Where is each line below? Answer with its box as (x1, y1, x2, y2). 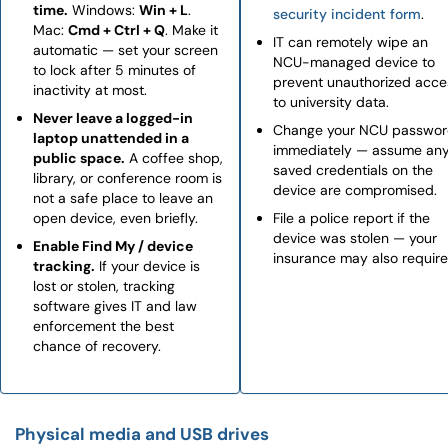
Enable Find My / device (33, 237, 193, 255)
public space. (33, 149, 125, 167)
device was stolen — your (273, 229, 437, 247)
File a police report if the (273, 209, 430, 227)
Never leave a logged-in (33, 109, 193, 127)
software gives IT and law (33, 297, 197, 315)
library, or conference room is (33, 169, 222, 187)
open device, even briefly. (33, 209, 198, 227)
